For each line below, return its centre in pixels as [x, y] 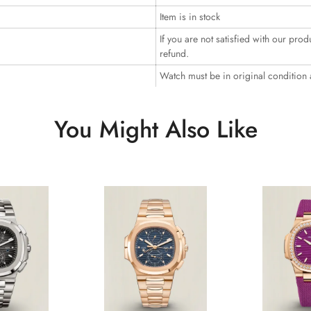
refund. [174, 53]
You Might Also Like [155, 129]
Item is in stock [190, 17]
